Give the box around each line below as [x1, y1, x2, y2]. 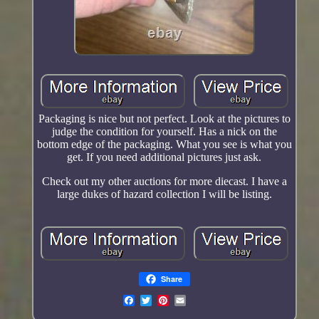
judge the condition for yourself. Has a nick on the [51, 125, 277, 138]
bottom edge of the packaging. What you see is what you [36, 138, 292, 151]
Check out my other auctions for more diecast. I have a [41, 175, 287, 188]
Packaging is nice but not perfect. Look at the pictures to [38, 113, 291, 125]
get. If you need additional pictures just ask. [67, 151, 262, 164]
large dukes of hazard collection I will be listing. [56, 188, 272, 201]
